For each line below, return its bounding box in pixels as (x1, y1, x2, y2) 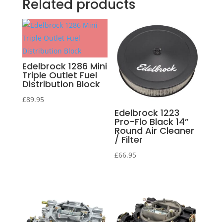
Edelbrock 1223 (114, 106, 180, 119)
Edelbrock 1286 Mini (22, 59, 107, 72)
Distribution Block (22, 77, 100, 90)
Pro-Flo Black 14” (114, 115, 189, 128)
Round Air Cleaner (114, 124, 195, 137)
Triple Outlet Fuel (22, 68, 97, 81)
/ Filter (114, 133, 143, 146)
